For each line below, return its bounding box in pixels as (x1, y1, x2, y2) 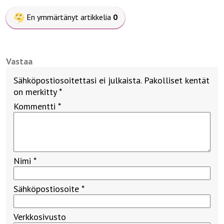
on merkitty (13, 85, 59, 97)
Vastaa (6, 55, 32, 67)
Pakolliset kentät (144, 74, 209, 86)
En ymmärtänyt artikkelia (26, 11, 113, 22)
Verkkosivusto (13, 210, 66, 222)
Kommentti (13, 100, 58, 112)
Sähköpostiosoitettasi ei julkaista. (13, 74, 141, 86)
